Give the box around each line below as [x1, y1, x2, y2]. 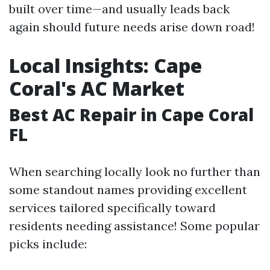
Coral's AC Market [9, 75, 184, 102]
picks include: [9, 236, 87, 252]
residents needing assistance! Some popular [9, 218, 260, 234]
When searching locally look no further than [9, 164, 260, 180]
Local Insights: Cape [9, 52, 202, 79]
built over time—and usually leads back [9, 1, 230, 17]
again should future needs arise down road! [9, 19, 255, 35]
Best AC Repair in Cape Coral [9, 103, 254, 127]
